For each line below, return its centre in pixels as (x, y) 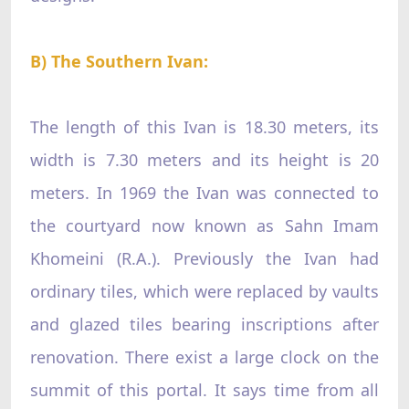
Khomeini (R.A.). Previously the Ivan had (204, 258)
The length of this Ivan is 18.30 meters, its (204, 126)
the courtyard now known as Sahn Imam (204, 225)
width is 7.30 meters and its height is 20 (204, 159)
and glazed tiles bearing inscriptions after (204, 324)
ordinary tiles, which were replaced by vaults (204, 291)
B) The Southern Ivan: (119, 61)
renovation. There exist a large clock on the (204, 357)
